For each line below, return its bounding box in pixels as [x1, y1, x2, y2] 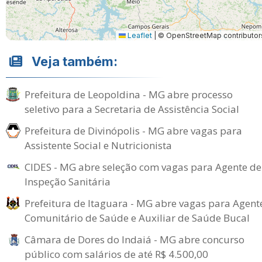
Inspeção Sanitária [25, 175, 111, 188]
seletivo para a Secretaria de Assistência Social [25, 102, 239, 116]
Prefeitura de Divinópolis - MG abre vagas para [25, 124, 242, 137]
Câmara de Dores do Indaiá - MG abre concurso [25, 233, 244, 246]
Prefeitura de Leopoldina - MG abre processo [25, 88, 233, 101]
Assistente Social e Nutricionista [25, 139, 172, 152]
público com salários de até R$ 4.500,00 [25, 247, 208, 261]
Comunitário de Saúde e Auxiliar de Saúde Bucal [25, 211, 250, 225]
